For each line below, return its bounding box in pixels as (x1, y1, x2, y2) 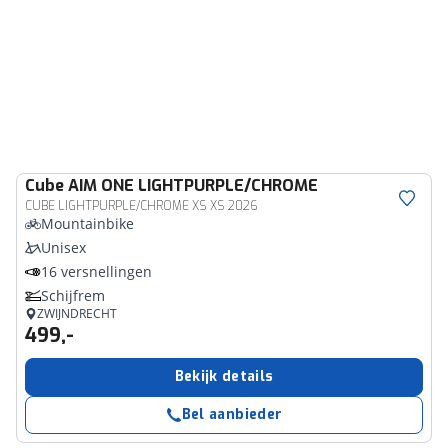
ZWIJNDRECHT (37, 305, 117, 322)
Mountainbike (41, 214, 134, 233)
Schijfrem (41, 286, 105, 305)
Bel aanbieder (181, 405, 283, 424)
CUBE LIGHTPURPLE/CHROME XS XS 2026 (25, 198, 258, 214)
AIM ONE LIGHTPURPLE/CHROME (68, 175, 318, 196)
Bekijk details (174, 367, 274, 386)
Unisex (41, 238, 86, 257)
